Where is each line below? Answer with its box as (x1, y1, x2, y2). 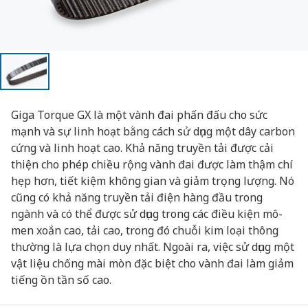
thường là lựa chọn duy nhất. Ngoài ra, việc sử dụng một (11, 239, 294, 254)
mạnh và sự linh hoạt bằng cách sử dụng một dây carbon (11, 124, 295, 139)
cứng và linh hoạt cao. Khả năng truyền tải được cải (11, 140, 274, 155)
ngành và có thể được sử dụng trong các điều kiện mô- (11, 206, 283, 221)
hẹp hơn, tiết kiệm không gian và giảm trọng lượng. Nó (11, 173, 294, 188)
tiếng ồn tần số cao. (11, 272, 111, 287)
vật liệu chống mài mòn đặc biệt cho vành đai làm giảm (11, 256, 294, 271)
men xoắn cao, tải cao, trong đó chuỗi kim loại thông (11, 223, 278, 238)
